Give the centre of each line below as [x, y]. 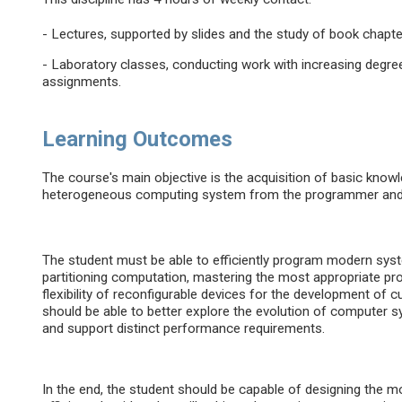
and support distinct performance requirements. [184, 329]
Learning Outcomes [138, 140]
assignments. [82, 82]
